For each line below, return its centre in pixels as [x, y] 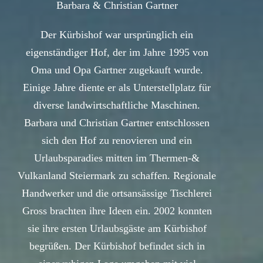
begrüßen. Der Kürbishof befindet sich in [117, 246]
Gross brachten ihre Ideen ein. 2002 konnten [117, 211]
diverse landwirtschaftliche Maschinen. [117, 105]
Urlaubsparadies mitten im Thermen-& [117, 158]
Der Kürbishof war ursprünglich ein [117, 35]
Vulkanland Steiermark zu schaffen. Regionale [117, 176]
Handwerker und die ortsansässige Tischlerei [117, 193]
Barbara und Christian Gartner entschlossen [117, 123]
